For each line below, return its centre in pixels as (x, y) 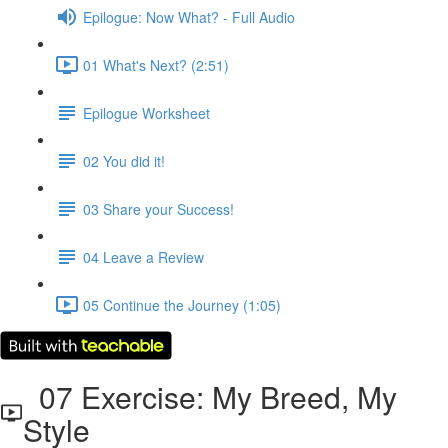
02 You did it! (124, 160)
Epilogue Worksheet (146, 112)
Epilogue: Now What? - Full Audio (189, 16)
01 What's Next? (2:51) (156, 64)
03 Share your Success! (158, 208)
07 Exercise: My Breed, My (209, 396)
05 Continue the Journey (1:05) (182, 304)
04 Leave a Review (143, 256)
